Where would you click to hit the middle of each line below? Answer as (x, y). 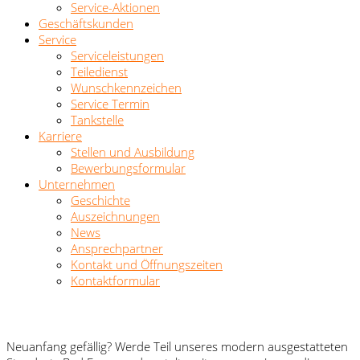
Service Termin (110, 104)
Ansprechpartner (117, 248)
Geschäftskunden (86, 23)
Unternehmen (77, 184)
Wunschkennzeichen (126, 88)
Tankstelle (97, 120)
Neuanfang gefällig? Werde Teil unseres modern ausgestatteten (177, 346)
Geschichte (100, 200)
